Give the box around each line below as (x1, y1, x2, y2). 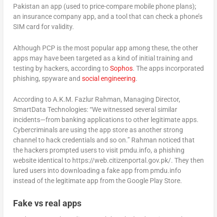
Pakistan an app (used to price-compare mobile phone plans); (13, 2, 196, 11)
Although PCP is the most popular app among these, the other (13, 44, 198, 52)
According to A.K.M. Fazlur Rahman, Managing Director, (13, 95, 180, 103)
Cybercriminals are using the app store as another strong (13, 125, 183, 134)
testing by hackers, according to (13, 64, 110, 72)
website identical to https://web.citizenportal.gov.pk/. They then (13, 156, 204, 164)
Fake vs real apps (13, 198, 81, 209)
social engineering (81, 74, 136, 82)
